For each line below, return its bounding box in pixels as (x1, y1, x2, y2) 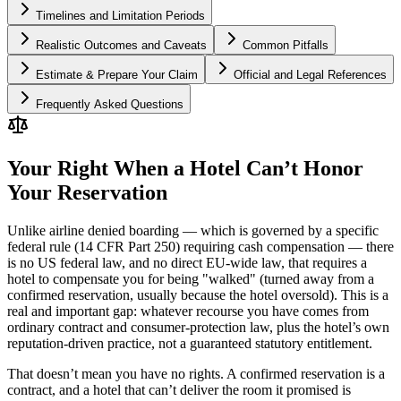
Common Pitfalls (243, 38, 328, 52)
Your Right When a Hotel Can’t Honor (7, 156, 363, 180)
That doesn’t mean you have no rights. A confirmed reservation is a (7, 365, 385, 381)
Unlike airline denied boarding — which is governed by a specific (7, 222, 379, 238)
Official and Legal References (234, 67, 387, 81)
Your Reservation (7, 180, 167, 204)
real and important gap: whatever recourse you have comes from (7, 303, 369, 319)
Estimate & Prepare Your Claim (36, 67, 198, 81)
